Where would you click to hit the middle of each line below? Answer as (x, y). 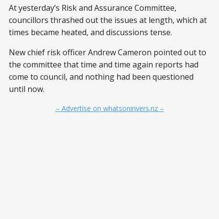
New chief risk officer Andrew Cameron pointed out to (108, 52)
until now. (27, 89)
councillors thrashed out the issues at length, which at (108, 20)
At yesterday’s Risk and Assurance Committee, (93, 8)
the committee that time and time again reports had (104, 65)
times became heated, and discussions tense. (90, 32)
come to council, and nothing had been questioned (101, 77)
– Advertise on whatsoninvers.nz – (109, 108)
